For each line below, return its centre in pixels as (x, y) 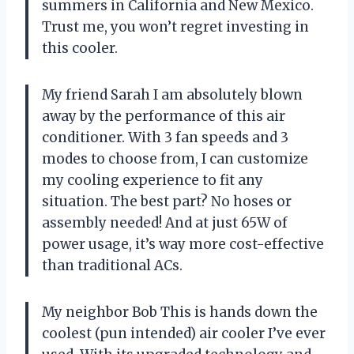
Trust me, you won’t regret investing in (175, 27)
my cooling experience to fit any (153, 181)
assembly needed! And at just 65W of (165, 223)
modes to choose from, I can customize (175, 159)
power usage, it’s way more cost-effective (183, 245)
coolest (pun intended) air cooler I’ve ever (184, 334)
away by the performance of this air (164, 117)
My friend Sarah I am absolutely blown (172, 95)
